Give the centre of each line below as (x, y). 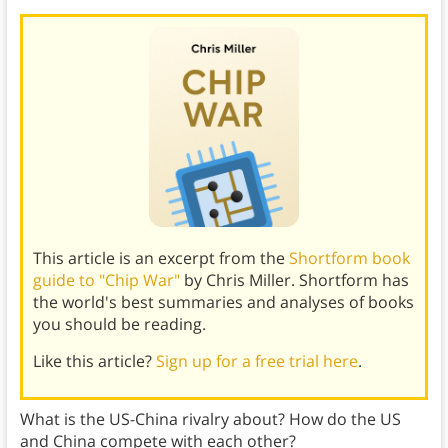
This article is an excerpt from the (160, 258)
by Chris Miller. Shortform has (294, 280)
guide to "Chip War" (106, 280)
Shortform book (349, 258)
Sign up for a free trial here (256, 361)
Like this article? (94, 361)
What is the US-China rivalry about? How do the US (210, 419)
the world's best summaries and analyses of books (223, 302)
